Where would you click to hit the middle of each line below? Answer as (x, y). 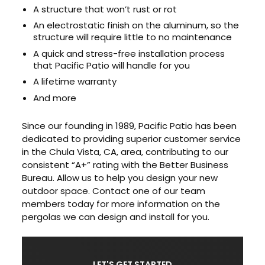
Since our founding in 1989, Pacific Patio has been (130, 125)
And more (55, 98)
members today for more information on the (121, 203)
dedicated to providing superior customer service (132, 138)
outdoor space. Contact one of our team (114, 190)
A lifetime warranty (75, 82)
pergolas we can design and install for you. (116, 216)
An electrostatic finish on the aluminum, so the (136, 25)
